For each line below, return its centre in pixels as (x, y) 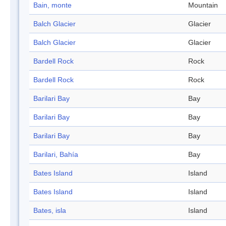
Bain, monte (52, 5)
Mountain (203, 5)
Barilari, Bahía (56, 155)
